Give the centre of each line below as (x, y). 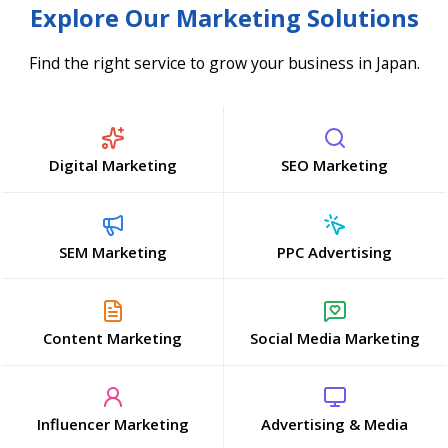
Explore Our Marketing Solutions (224, 18)
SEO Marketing (335, 165)
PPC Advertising (335, 251)
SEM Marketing (112, 251)
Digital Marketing (112, 165)
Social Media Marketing (334, 338)
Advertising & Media (335, 424)
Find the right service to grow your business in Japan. (224, 62)
